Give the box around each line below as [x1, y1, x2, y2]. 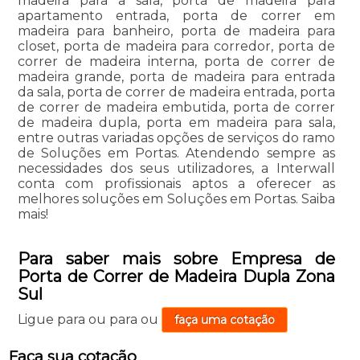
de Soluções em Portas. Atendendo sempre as [17, 145, 336, 162]
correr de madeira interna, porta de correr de [17, 54, 336, 70]
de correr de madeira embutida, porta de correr [17, 100, 336, 116]
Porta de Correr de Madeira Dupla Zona [17, 267, 336, 287]
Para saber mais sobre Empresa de [17, 249, 336, 269]
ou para [88, 312, 141, 328]
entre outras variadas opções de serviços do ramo [17, 130, 336, 146]
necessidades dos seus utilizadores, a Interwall [17, 161, 336, 177]
